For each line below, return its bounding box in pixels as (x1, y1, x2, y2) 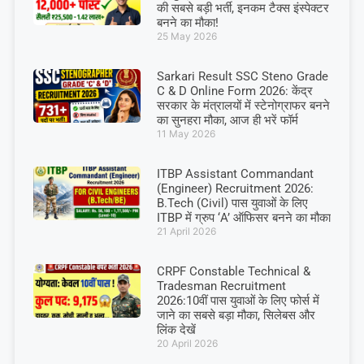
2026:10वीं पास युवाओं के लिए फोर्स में (156, 292, 319, 308)
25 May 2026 (156, 29, 217, 42)
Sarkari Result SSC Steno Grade (156, 68, 328, 84)
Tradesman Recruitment (156, 278, 286, 293)
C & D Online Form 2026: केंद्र (156, 83, 313, 98)
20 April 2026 (156, 336, 218, 349)
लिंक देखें (156, 322, 196, 337)
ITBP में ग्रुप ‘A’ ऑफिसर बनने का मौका (156, 210, 331, 225)
